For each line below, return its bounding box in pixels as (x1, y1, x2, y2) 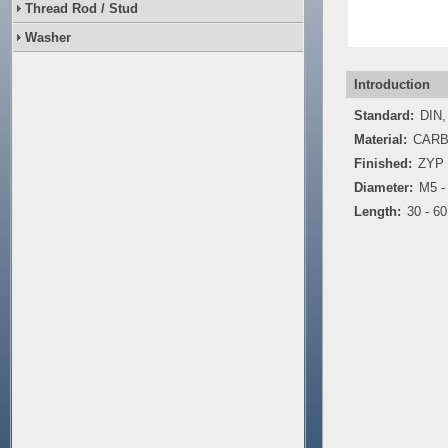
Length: (354, 204, 401, 219)
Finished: (354, 156, 412, 171)
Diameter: (354, 180, 413, 195)
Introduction (354, 77, 430, 92)
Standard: (354, 108, 414, 123)
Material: (354, 132, 407, 147)
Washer (25, 30, 71, 45)
